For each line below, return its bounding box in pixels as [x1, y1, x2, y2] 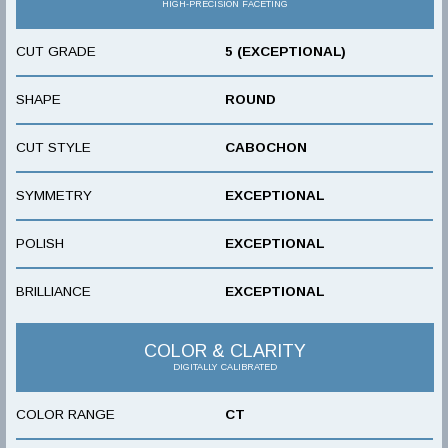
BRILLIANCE [16, 283, 91, 299]
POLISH [16, 235, 64, 251]
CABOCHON [225, 139, 307, 155]
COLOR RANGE [16, 406, 115, 422]
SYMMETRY [16, 187, 92, 203]
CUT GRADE [16, 43, 96, 59]
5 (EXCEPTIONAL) [225, 43, 346, 59]
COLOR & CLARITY [143, 340, 306, 361]
